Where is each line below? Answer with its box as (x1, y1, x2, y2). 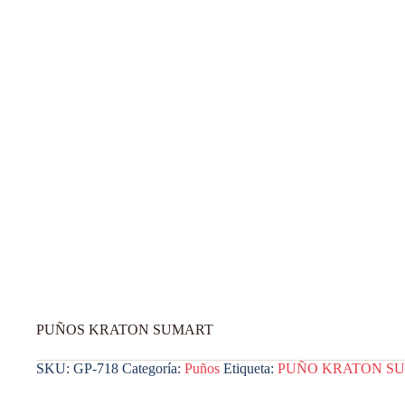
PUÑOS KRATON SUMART (36, 321, 213, 337)
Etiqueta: (223, 360, 278, 376)
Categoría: (122, 360, 184, 376)
